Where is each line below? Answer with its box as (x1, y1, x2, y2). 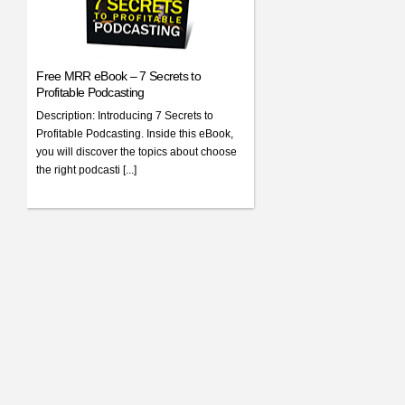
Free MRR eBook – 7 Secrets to (36, 69, 201, 84)
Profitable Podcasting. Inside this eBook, (36, 127, 234, 141)
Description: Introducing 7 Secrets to (36, 109, 214, 123)
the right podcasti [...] (36, 164, 137, 177)
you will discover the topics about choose (36, 146, 238, 159)
